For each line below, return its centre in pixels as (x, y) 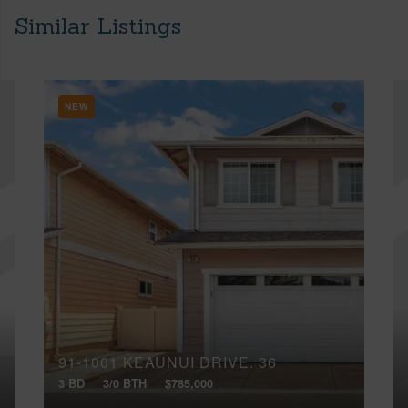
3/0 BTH (125, 383)
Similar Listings (98, 25)
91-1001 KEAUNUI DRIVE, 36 (168, 362)
